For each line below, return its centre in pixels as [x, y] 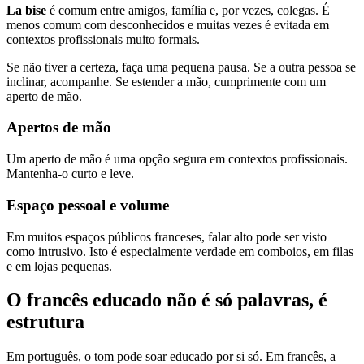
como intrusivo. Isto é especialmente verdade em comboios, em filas [180, 251]
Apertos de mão [59, 128]
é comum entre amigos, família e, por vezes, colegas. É [188, 10]
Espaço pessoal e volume [88, 205]
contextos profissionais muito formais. [103, 39]
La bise [26, 10]
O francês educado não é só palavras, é [167, 300]
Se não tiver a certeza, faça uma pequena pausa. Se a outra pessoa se [181, 67]
